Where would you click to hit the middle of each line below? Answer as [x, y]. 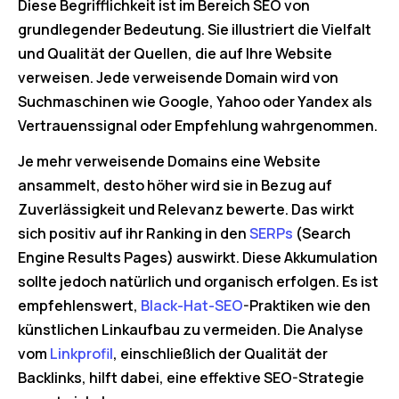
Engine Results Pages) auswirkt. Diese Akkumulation [198, 257]
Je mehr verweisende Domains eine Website [169, 161]
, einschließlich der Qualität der [220, 353]
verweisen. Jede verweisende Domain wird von [178, 77]
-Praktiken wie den [307, 305]
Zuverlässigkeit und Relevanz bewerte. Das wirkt [186, 209]
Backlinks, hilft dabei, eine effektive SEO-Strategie [191, 377]
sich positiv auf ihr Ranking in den [134, 233]
